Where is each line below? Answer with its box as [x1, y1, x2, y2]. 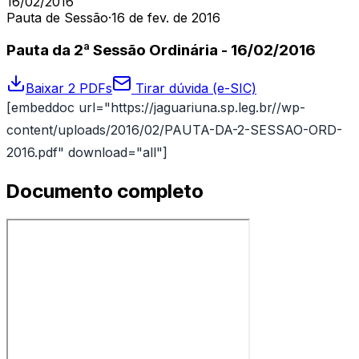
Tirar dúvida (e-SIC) [131, 80, 256, 97]
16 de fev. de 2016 [111, 10, 220, 26]
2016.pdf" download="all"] [6, 144, 167, 161]
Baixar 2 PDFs [26, 80, 112, 97]
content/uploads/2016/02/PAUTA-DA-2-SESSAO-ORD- [6, 122, 342, 139]
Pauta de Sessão [6, 10, 108, 26]
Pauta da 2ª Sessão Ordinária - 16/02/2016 [6, 40, 316, 59]
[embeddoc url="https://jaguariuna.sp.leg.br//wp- [6, 99, 305, 116]
